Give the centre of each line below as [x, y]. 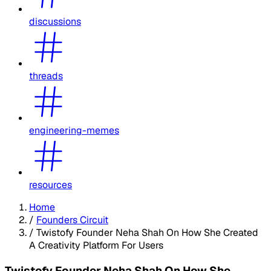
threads [46, 76]
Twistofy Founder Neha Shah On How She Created [147, 232]
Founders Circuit [72, 220]
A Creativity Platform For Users [96, 245]
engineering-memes [74, 130]
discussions [55, 21]
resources [51, 184]
